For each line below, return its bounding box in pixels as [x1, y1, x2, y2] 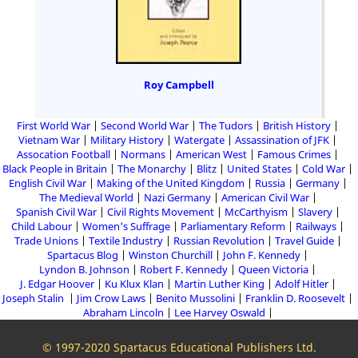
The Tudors [199, 118, 253, 133]
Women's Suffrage [82, 219, 170, 234]
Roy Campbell [143, 78, 214, 93]
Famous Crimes [257, 147, 331, 162]
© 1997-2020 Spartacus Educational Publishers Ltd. [42, 340, 316, 356]
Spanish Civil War [15, 205, 97, 220]
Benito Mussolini [156, 291, 235, 306]
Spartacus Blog [47, 248, 118, 263]
